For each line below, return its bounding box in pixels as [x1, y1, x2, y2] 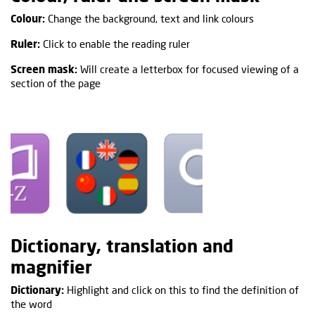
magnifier [11, 255, 92, 277]
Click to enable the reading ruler [40, 37, 190, 50]
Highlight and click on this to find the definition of [64, 283, 299, 296]
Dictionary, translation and [11, 234, 233, 256]
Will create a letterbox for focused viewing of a [77, 62, 299, 75]
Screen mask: [11, 62, 77, 75]
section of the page [11, 76, 101, 89]
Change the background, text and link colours [45, 11, 254, 25]
